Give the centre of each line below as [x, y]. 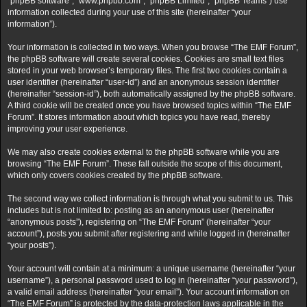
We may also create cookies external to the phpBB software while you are [144, 152]
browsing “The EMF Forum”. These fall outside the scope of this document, [145, 164]
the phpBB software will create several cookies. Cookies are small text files [146, 59]
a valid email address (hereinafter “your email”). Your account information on [149, 292]
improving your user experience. [67, 129]
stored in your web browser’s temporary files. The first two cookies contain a [147, 71]
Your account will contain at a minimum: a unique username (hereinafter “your [151, 269]
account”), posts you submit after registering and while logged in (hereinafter [149, 234]
